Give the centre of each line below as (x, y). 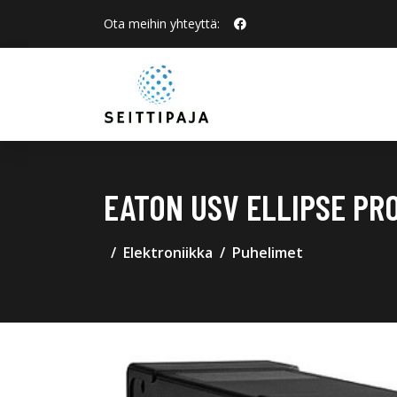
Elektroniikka (168, 253)
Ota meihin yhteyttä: (162, 23)
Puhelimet (268, 253)
